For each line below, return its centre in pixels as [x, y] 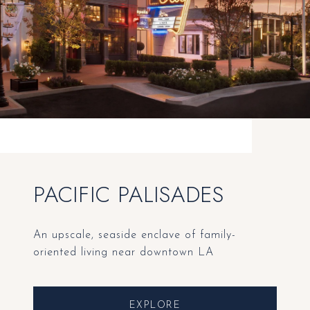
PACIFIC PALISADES [129, 195]
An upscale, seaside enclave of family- [135, 236]
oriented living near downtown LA [124, 253]
